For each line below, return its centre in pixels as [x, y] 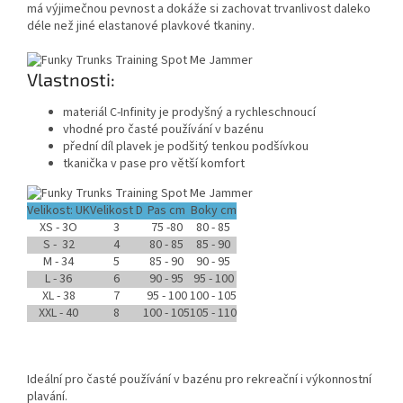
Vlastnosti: [71, 80]
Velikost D [116, 211]
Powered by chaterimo [201, 284]
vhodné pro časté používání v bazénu [163, 129]
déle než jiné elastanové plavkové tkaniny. [141, 27]
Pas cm [166, 211]
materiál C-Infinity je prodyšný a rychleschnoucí [189, 112]
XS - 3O [58, 228]
